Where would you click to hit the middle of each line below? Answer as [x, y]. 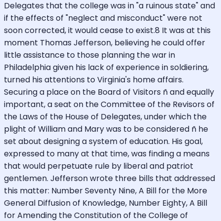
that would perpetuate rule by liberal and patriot [99, 166]
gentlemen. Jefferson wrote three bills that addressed [110, 178]
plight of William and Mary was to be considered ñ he [106, 129]
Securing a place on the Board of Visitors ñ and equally [109, 92]
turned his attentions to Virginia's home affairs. [94, 79]
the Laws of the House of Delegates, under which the [105, 116]
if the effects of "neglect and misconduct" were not [103, 18]
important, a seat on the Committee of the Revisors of [109, 104]
